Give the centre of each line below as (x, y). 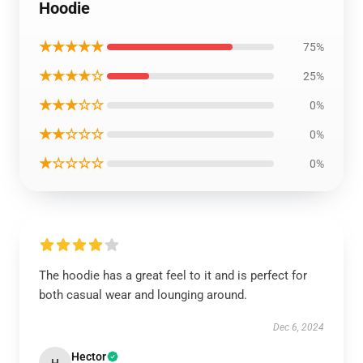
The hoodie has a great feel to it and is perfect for (173, 275)
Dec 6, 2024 (299, 327)
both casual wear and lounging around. (143, 295)
